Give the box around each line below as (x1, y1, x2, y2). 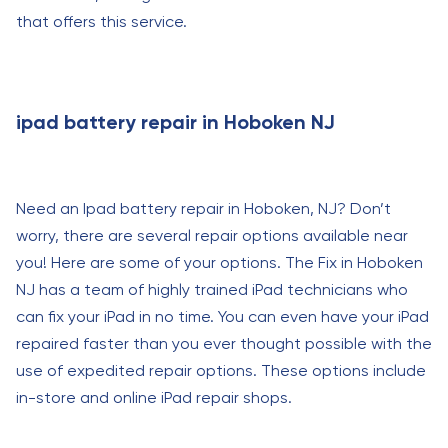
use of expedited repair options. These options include (16, 361, 426, 380)
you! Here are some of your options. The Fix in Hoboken (16, 253, 423, 272)
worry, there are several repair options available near (16, 226, 408, 245)
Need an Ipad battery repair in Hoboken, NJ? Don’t (16, 199, 391, 218)
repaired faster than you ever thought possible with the (16, 334, 432, 353)
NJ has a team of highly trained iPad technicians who (16, 280, 408, 299)
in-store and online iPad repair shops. (16, 388, 292, 407)
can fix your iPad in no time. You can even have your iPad (16, 307, 429, 326)
